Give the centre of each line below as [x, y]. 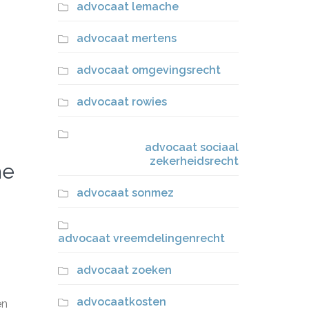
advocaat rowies [121, 102]
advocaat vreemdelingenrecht [141, 238]
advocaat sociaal [192, 147]
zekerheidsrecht [194, 161]
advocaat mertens [126, 38]
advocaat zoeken [124, 270]
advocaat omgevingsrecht [148, 70]
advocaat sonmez [125, 193]
